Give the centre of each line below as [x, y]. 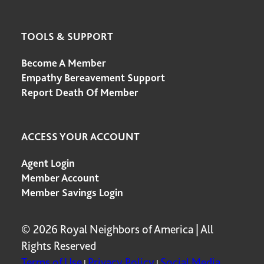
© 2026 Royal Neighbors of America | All [117, 229]
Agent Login [48, 163]
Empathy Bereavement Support [93, 77]
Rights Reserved [59, 246]
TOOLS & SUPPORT [67, 36]
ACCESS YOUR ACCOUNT [80, 136]
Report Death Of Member [80, 92]
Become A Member [64, 63]
